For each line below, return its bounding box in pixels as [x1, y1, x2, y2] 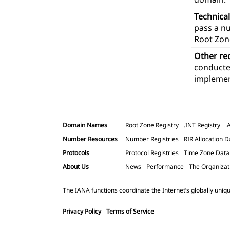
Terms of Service [106, 207, 154, 216]
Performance [146, 162, 184, 171]
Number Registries [125, 134, 179, 143]
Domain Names [63, 120, 107, 129]
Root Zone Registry [125, 120, 179, 129]
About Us [63, 162, 89, 171]
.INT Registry [184, 120, 220, 129]
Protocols [63, 148, 89, 157]
